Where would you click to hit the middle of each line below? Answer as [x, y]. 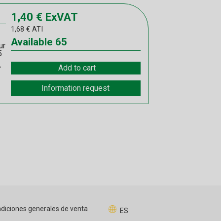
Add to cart [77, 68]
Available [32, 42]
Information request [76, 88]
